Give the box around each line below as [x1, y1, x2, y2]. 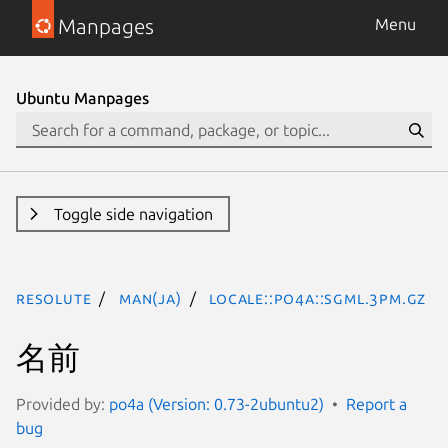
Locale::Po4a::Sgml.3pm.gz [209, 289, 427, 307]
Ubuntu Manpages [16, 89, 149, 107]
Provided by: [16, 394, 109, 413]
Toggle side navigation [53, 205, 213, 223]
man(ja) [119, 289, 182, 307]
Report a [346, 394, 407, 413]
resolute [16, 289, 92, 307]
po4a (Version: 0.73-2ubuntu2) [109, 394, 324, 413]
